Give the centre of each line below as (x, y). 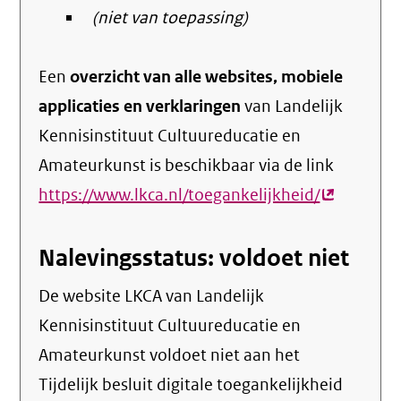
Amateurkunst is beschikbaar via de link (187, 166)
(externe (351, 195)
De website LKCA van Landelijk (152, 296)
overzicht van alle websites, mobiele (207, 77)
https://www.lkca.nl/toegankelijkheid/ (179, 195)
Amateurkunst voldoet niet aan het (170, 355)
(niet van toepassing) (171, 18)
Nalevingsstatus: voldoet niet (194, 258)
